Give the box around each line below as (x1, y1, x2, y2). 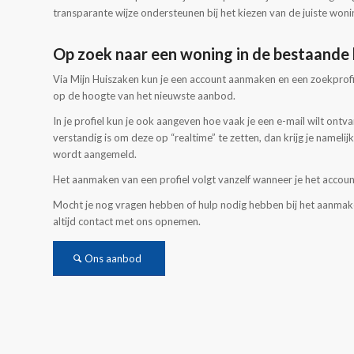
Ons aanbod (85, 252, 141, 265)
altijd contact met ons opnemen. (53, 215, 201, 228)
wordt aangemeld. (53, 148, 137, 161)
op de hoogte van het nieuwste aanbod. (53, 89, 235, 103)
